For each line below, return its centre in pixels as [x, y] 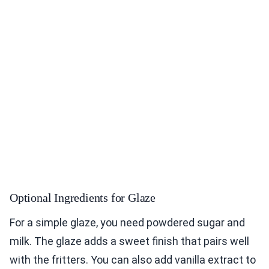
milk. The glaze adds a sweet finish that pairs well [129, 241]
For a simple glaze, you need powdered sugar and [127, 223]
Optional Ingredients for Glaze [83, 198]
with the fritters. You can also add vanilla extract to [133, 260]
